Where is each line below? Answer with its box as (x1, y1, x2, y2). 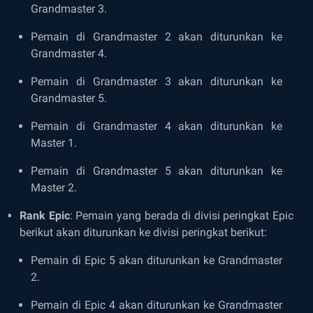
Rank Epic (20, 209, 70, 223)
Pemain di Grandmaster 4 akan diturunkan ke (31, 119, 282, 133)
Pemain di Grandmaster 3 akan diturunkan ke (31, 75, 282, 89)
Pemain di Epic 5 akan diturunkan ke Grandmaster (31, 254, 282, 268)
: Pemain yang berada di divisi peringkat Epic (69, 209, 293, 223)
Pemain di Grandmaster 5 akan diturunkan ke (31, 164, 282, 178)
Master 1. (31, 136, 77, 150)
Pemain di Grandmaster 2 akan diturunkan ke (31, 30, 282, 44)
